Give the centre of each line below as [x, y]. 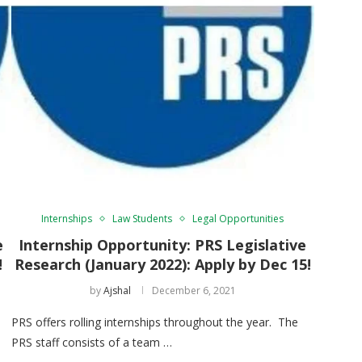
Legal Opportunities [238, 218]
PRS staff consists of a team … [91, 342]
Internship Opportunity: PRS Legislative [163, 244]
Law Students [143, 218]
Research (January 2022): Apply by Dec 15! [162, 264]
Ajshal [117, 290]
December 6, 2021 [194, 290]
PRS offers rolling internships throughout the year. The [154, 322]
